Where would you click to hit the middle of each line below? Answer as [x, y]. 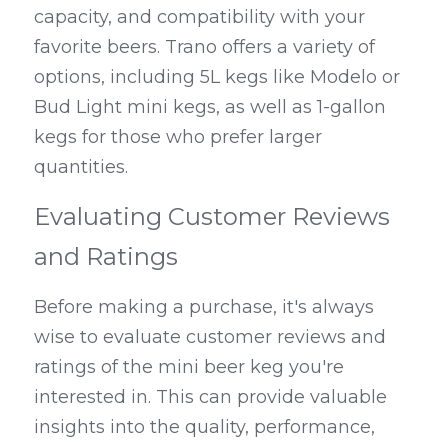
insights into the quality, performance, [204, 427]
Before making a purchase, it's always [204, 307]
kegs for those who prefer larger [178, 137]
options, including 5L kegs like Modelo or [217, 77]
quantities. [81, 167]
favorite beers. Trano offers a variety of [204, 47]
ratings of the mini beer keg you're [189, 367]
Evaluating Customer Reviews [212, 217]
